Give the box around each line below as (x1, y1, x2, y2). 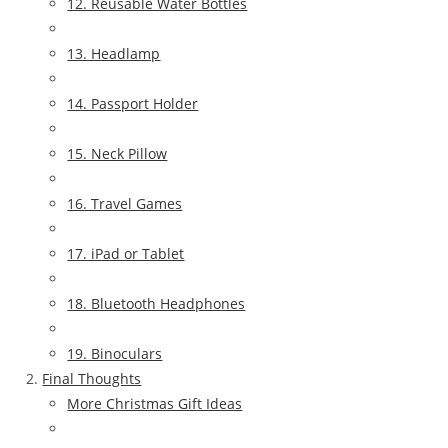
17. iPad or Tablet (67, 243, 185, 263)
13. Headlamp (67, 43, 161, 63)
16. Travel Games (67, 193, 183, 213)
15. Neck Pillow (67, 143, 168, 163)
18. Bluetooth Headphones (67, 293, 246, 313)
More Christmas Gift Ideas (67, 393, 243, 413)
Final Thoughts (42, 368, 142, 388)
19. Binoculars (67, 343, 163, 363)
